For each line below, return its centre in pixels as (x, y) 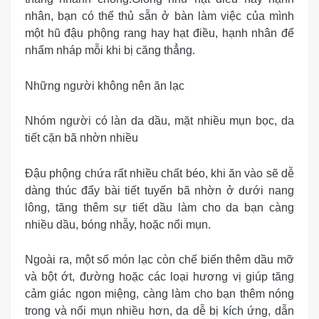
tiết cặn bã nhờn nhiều (82, 138)
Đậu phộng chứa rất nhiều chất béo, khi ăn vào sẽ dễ (159, 173)
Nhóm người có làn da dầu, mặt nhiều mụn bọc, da (159, 121)
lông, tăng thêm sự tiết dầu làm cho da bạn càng (159, 207)
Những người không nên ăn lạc (105, 85)
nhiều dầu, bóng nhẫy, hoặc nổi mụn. (118, 224)
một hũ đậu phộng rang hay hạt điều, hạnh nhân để (159, 33)
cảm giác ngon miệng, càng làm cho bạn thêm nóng (159, 294)
